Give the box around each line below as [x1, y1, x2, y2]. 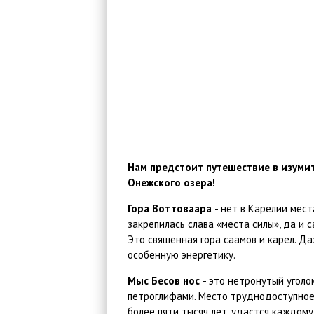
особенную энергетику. [128, 248, 235, 261]
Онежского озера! [128, 176, 215, 189]
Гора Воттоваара [128, 202, 214, 215]
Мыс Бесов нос [128, 274, 203, 287]
